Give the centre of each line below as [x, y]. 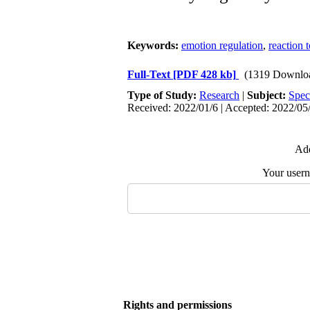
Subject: [268, 95]
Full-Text [150, 74]
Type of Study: [163, 95]
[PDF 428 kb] [204, 74]
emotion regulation [222, 45]
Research [219, 95]
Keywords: [154, 45]
